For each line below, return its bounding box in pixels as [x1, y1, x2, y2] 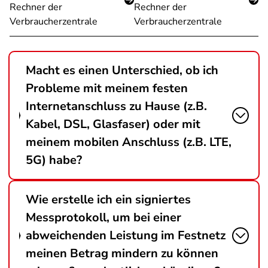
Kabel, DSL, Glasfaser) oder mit [25, 116, 200, 132]
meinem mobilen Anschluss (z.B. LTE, [25, 134, 232, 150]
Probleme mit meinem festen [25, 80, 188, 96]
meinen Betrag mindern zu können [25, 245, 218, 261]
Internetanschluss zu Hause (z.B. [25, 98, 207, 114]
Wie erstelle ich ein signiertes [25, 191, 191, 208]
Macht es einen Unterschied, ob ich [25, 62, 218, 78]
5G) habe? [25, 152, 82, 168]
